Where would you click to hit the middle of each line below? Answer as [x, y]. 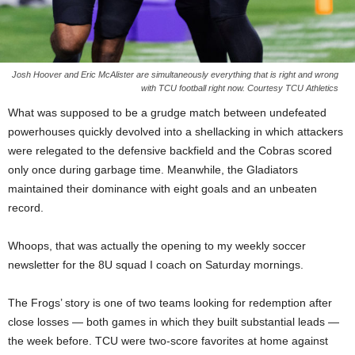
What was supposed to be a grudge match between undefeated [167, 112]
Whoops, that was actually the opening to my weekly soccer [157, 245]
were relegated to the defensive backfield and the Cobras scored [170, 150]
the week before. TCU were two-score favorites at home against [168, 340]
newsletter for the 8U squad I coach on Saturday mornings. [156, 264]
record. [26, 207]
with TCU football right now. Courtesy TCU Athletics [240, 88]
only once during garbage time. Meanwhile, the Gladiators [153, 169]
